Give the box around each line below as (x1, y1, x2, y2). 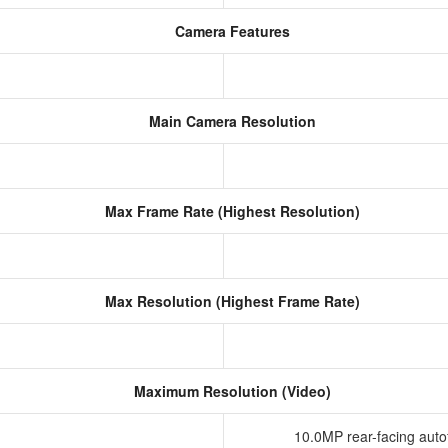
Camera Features (170, 21, 290, 41)
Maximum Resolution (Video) (129, 381, 331, 401)
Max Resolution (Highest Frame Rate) (100, 291, 360, 311)
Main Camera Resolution (144, 111, 316, 131)
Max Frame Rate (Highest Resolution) (100, 201, 360, 221)
